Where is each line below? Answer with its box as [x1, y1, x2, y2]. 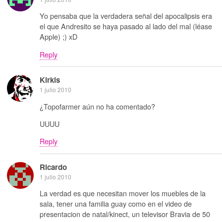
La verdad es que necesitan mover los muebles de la [40, 188, 206, 199]
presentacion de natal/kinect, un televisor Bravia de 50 [40, 209, 210, 220]
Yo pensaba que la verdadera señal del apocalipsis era [40, 10, 212, 21]
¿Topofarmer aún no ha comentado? [40, 101, 155, 111]
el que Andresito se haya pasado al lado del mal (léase [40, 21, 212, 32]
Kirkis [40, 74, 60, 86]
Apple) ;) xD [40, 31, 77, 42]
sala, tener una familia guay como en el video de [40, 198, 192, 209]
